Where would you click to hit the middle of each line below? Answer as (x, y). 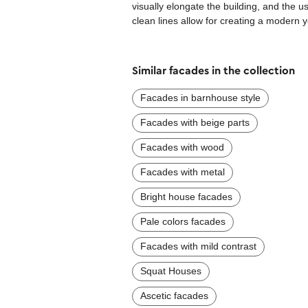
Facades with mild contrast (198, 246)
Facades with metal (183, 172)
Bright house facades (186, 196)
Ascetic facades (174, 295)
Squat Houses (171, 271)
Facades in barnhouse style (200, 97)
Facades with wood (182, 147)
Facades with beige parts (195, 122)
